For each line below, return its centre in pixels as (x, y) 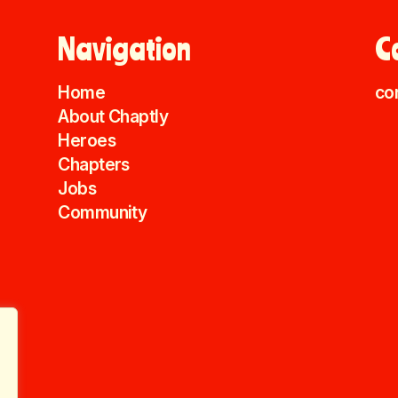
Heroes (87, 140)
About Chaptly (113, 116)
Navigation (125, 49)
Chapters (94, 164)
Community (103, 212)
